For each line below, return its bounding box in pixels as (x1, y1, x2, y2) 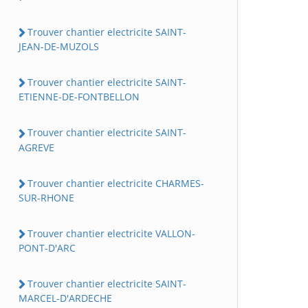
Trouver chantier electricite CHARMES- (27, 176, 204, 190)
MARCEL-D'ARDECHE (19, 291, 112, 305)
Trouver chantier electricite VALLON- (27, 226, 195, 240)
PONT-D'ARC (19, 241, 76, 255)
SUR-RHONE (19, 190, 74, 204)
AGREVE (19, 140, 54, 154)
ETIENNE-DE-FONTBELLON (19, 90, 140, 104)
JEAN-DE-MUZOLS (19, 40, 99, 54)
